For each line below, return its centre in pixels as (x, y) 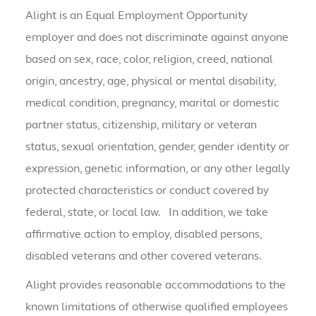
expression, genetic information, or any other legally (157, 169)
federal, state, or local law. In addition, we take (146, 212)
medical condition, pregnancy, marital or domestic (152, 103)
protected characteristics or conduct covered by (147, 190)
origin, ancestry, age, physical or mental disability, (150, 81)
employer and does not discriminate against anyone (157, 37)
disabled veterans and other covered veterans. (143, 256)
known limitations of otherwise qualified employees (156, 307)
